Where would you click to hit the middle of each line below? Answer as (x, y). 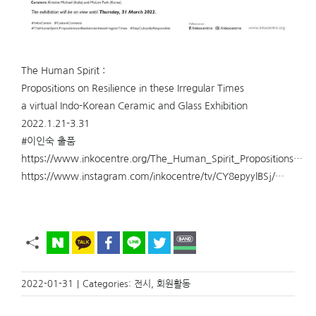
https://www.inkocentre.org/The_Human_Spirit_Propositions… (162, 158)
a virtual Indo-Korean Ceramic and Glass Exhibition (134, 105)
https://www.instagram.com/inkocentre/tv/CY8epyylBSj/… (153, 176)
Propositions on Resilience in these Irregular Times (133, 88)
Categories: (108, 284)
